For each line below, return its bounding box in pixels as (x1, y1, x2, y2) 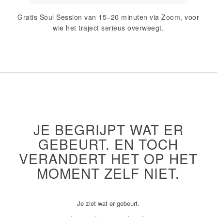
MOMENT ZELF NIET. (37, 163, 180, 183)
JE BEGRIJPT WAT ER (33, 120, 184, 139)
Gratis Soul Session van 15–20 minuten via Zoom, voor (17, 12, 200, 22)
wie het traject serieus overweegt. (53, 22, 164, 32)
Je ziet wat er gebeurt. (77, 198, 140, 208)
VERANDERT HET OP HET (19, 149, 198, 169)
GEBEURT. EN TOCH (38, 134, 179, 154)
